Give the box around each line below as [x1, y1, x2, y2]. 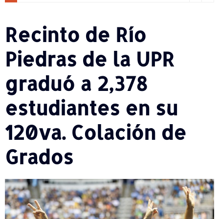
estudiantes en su [5, 95, 178, 120]
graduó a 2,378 [5, 70, 148, 96]
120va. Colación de [5, 119, 186, 145]
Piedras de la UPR [5, 46, 175, 71]
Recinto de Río [5, 22, 146, 47]
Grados [5, 144, 84, 169]
